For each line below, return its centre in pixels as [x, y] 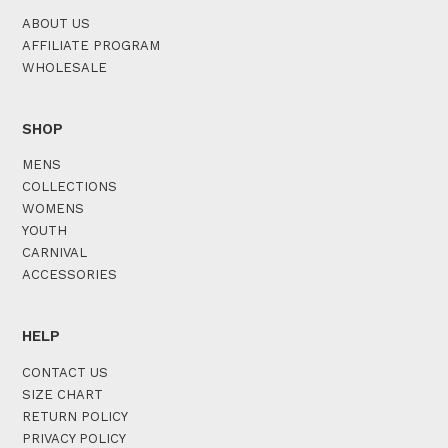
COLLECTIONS [69, 186]
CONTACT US [65, 372]
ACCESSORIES [69, 274]
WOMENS [53, 208]
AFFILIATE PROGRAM [91, 45]
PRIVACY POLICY [74, 438]
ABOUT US [56, 23]
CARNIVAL [54, 252]
